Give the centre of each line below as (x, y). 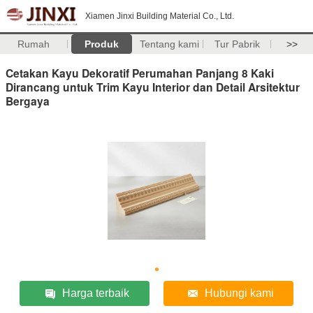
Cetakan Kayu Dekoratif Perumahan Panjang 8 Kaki (140, 73)
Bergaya (28, 101)
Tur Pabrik (237, 44)
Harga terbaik (96, 293)
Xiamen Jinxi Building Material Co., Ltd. (160, 16)
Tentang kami (169, 44)
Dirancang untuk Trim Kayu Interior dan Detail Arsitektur (153, 87)
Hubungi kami (240, 293)
